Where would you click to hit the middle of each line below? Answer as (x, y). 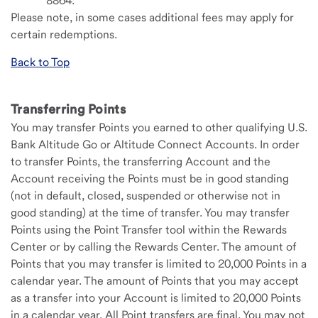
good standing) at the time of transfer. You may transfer (150, 213)
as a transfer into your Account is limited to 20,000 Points (156, 298)
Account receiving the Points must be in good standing (150, 179)
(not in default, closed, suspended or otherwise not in (146, 196)
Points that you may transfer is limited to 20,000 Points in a (159, 264)
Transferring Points (68, 109)
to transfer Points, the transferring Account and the (141, 161)
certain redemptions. (65, 34)
